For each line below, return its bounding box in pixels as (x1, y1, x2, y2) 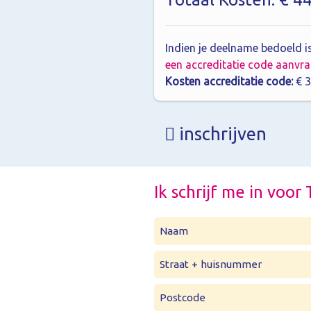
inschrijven (175, 123, 267, 144)
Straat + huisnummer (160, 258, 262, 270)
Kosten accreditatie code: (165, 74, 293, 87)
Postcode (160, 291, 205, 303)
